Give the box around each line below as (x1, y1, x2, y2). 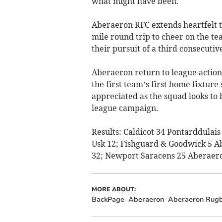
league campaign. (91, 103, 158, 113)
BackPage (91, 194, 124, 204)
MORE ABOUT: (91, 185, 136, 193)
